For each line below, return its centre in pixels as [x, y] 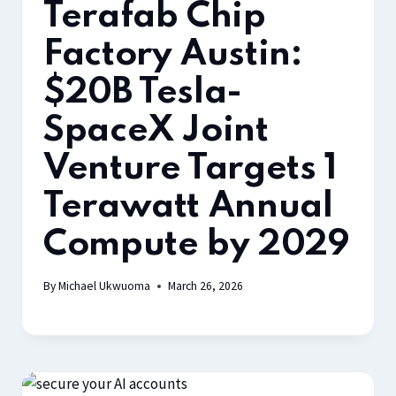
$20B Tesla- [143, 93]
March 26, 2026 [206, 286]
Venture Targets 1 [190, 169]
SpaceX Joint [156, 131]
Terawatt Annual [188, 207]
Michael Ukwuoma [105, 286]
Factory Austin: [173, 55]
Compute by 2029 [197, 245]
